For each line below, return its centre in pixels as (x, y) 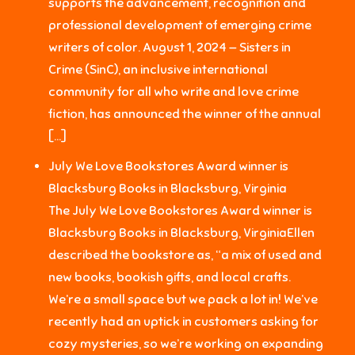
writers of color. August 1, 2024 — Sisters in (170, 47)
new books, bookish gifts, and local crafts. (170, 277)
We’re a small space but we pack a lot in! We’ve (183, 299)
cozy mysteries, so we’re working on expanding (186, 344)
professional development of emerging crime (180, 25)
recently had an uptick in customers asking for (184, 321)
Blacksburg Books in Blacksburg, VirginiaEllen (182, 233)
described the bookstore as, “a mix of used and (185, 255)
